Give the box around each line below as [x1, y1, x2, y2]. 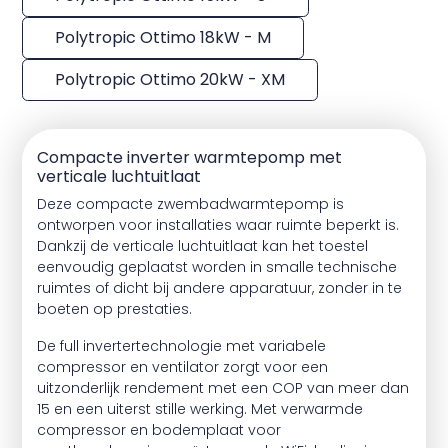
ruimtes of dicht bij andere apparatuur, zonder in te [37, 278, 402, 298]
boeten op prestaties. [37, 299, 192, 319]
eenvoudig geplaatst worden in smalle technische [37, 257, 397, 277]
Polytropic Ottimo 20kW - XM [55, 68, 285, 91]
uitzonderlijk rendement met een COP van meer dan [37, 378, 409, 398]
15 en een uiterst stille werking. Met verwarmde [37, 399, 363, 419]
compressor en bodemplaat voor [37, 420, 281, 440]
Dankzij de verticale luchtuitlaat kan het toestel [37, 236, 368, 256]
